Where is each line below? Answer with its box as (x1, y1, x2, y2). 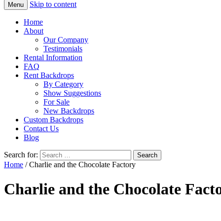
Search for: (4, 150, 38, 159)
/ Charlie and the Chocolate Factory (23, 160, 136, 169)
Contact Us (24, 124, 59, 133)
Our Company (43, 36, 88, 44)
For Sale (43, 98, 70, 107)
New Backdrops (43, 107, 94, 115)
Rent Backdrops (24, 71, 74, 80)
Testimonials (43, 44, 82, 53)
